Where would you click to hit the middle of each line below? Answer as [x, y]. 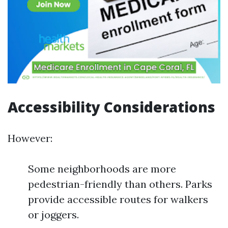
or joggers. [53, 215]
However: [30, 138]
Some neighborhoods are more [102, 169]
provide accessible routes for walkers [118, 199]
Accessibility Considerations [111, 107]
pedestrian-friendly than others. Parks [120, 184]
